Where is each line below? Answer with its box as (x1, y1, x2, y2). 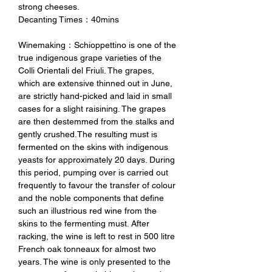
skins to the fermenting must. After (18, 218, 149, 228)
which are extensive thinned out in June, (18, 78, 172, 88)
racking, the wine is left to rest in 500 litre (18, 231, 175, 241)
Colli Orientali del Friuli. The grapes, (18, 65, 154, 75)
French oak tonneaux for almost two (18, 243, 156, 254)
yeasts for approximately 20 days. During (18, 154, 175, 165)
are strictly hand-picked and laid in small (18, 90, 172, 101)
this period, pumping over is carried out (18, 167, 168, 177)
